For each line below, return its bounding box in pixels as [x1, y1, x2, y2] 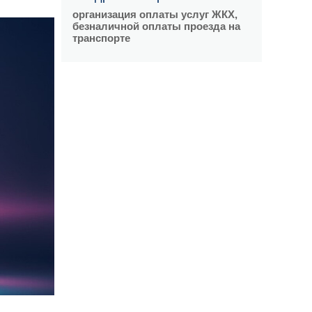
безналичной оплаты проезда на [72, 20, 240, 32]
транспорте [72, 32, 130, 44]
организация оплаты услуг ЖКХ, [72, 8, 237, 20]
